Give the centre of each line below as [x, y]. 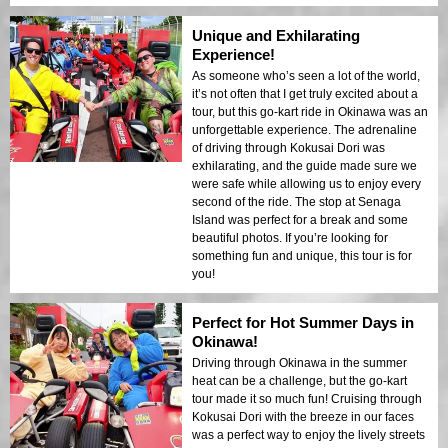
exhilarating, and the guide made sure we [304, 165]
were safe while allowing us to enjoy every [306, 183]
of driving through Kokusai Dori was [288, 147]
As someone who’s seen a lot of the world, [306, 75]
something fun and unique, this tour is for [302, 255]
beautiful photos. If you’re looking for [290, 237]
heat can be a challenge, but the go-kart [299, 380]
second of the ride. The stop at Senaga [296, 201]
